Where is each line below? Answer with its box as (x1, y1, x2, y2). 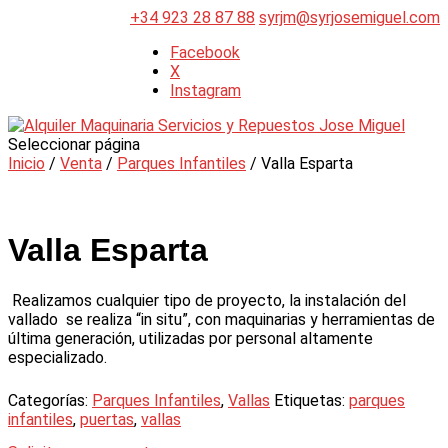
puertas (80, 409, 134, 429)
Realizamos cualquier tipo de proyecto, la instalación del (8, 290, 406, 310)
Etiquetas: (274, 390, 349, 410)
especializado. (8, 347, 107, 367)
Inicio (8, 154, 45, 173)
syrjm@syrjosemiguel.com (259, 8, 440, 27)
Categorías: (8, 390, 92, 410)
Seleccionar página (8, 135, 140, 154)
